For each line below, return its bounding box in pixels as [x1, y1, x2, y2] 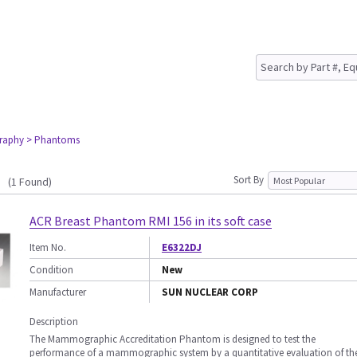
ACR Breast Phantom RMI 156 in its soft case [29, 213, 272, 229]
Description [29, 315, 78, 328]
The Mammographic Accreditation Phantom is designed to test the [29, 332, 316, 346]
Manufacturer [29, 285, 86, 299]
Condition [29, 263, 73, 277]
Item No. [29, 241, 66, 254]
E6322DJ [162, 241, 202, 254]
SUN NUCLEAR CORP [162, 285, 258, 299]
